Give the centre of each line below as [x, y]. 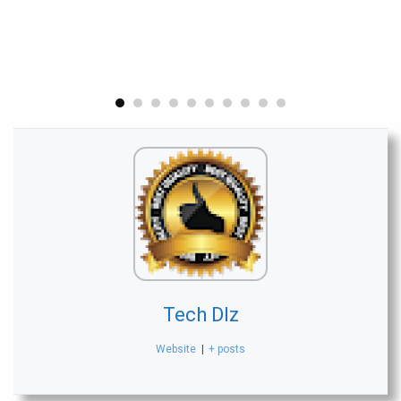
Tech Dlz [200, 315]
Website [176, 350]
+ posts [226, 350]
